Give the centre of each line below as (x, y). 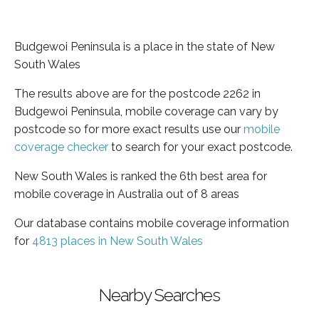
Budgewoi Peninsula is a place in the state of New (145, 46)
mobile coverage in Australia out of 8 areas (127, 194)
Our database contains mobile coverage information (152, 223)
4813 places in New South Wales (117, 241)
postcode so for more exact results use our (129, 129)
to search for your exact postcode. (200, 147)
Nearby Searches (159, 295)
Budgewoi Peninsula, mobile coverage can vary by (146, 111)
